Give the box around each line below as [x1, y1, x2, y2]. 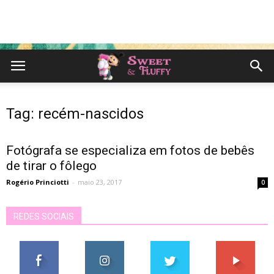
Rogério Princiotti [6, 177, 69, 187]
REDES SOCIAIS [13, 212, 74, 221]
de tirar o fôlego [6, 158, 97, 173]
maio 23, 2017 [78, 177, 122, 187]
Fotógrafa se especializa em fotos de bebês [6, 143, 254, 158]
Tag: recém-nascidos [6, 105, 144, 122]
